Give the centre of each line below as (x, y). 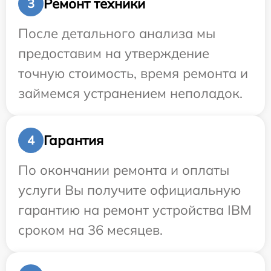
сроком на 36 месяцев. (90, 230)
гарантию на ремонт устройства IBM (135, 210)
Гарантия (73, 140)
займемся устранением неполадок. (130, 93)
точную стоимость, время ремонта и (133, 73)
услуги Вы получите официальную (129, 190)
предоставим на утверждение (114, 54)
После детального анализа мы (117, 34)
